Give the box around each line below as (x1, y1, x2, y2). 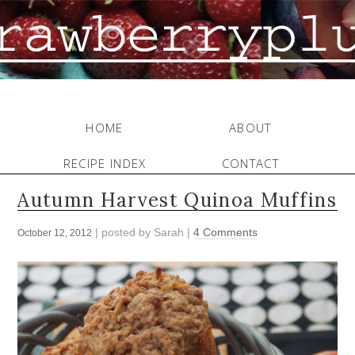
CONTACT (221, 155, 280, 171)
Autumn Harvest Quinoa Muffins (17, 188, 338, 213)
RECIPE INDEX (63, 155, 147, 171)
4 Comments (193, 226, 258, 239)
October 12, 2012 (17, 227, 93, 239)
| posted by (92, 226, 155, 239)
